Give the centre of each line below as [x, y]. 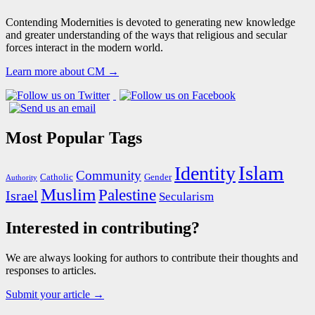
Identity [205, 173]
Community [109, 175]
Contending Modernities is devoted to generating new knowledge [150, 22]
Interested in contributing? [103, 227]
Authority [21, 177]
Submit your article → [55, 294]
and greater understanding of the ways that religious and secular [146, 34]
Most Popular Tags [74, 137]
